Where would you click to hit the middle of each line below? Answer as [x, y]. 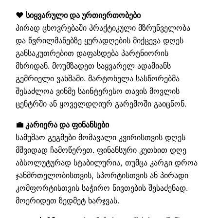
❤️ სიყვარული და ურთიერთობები [78, 15]
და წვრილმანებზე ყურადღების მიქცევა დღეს [100, 41]
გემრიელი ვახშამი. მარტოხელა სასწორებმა [98, 79]
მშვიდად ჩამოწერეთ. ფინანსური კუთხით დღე [101, 150]
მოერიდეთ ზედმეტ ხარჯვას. [67, 200]
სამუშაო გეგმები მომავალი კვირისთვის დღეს [100, 137]
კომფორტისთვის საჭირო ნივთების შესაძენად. [102, 188]
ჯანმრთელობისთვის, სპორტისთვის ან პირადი [102, 175]
